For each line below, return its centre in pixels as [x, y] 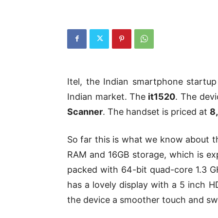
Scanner [85, 111]
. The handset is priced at [156, 111]
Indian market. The [107, 96]
